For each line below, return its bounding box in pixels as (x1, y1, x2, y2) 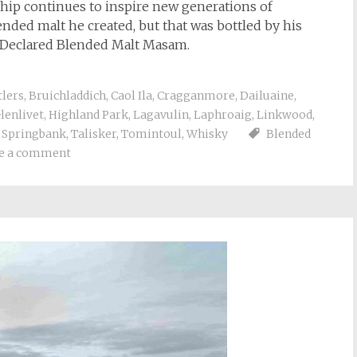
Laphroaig (194, 108, 252, 122)
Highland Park (49, 108, 128, 122)
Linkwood (257, 108, 312, 122)
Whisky (186, 127, 228, 141)
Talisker (71, 127, 116, 141)
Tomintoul (121, 127, 182, 141)
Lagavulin (133, 108, 189, 122)
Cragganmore (157, 88, 235, 103)
